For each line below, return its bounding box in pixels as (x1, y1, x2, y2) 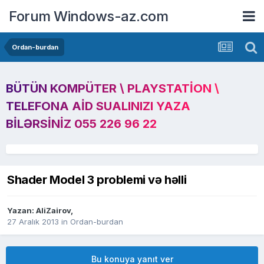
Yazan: (7, 206, 36, 216)
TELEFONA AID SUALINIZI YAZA (6, 99, 190, 113)
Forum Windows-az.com (9, 7, 168, 25)
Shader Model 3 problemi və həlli (7, 173, 187, 187)
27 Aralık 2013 (7, 217, 59, 227)
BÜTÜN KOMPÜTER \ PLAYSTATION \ (6, 81, 219, 95)
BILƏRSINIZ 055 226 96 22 (6, 117, 157, 131)
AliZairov (36, 206, 71, 216)
